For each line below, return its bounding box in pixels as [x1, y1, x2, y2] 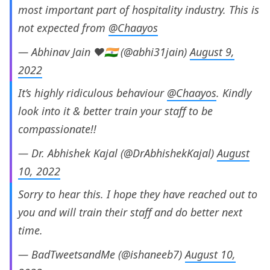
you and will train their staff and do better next [18, 205, 242, 220]
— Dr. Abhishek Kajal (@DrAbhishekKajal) [18, 146, 217, 161]
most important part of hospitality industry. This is [18, 2, 259, 17]
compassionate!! [18, 122, 96, 137]
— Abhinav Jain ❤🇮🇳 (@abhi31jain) [18, 45, 190, 60]
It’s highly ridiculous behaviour [18, 86, 167, 101]
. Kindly [216, 86, 251, 101]
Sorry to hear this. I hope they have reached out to [18, 187, 257, 202]
